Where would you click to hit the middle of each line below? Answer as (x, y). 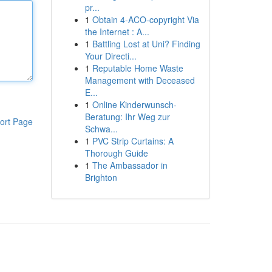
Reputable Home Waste (138, 68)
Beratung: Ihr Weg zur (127, 117)
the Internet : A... (117, 32)
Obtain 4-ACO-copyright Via (145, 19)
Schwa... (101, 129)
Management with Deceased (140, 80)
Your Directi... (110, 56)
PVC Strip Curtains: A (133, 141)
